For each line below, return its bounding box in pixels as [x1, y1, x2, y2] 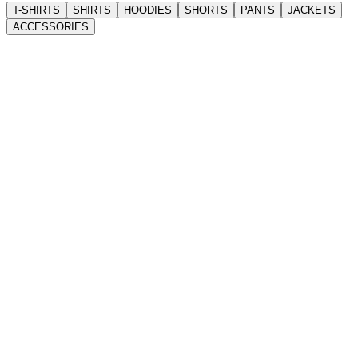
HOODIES [124, 3, 172, 16]
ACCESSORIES [13, 20, 89, 33]
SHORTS [185, 3, 228, 16]
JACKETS [288, 3, 336, 16]
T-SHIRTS [13, 3, 60, 16]
